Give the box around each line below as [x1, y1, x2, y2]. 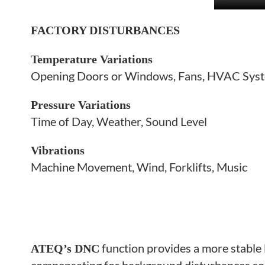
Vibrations [31, 143, 85, 157]
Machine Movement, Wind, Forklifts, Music [31, 159, 247, 174]
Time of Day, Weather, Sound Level [31, 114, 207, 128]
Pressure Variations [31, 98, 131, 111]
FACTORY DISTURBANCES [31, 23, 180, 37]
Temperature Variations [31, 52, 153, 66]
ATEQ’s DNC [31, 241, 99, 255]
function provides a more [99, 240, 231, 255]
